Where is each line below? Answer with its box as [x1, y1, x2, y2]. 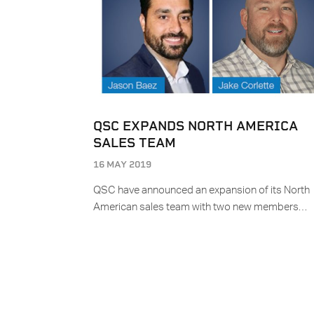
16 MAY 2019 [93, 159, 151, 170]
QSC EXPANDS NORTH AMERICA [93, 118, 298, 134]
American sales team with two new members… [93, 202, 307, 213]
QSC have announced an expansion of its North [93, 185, 310, 196]
